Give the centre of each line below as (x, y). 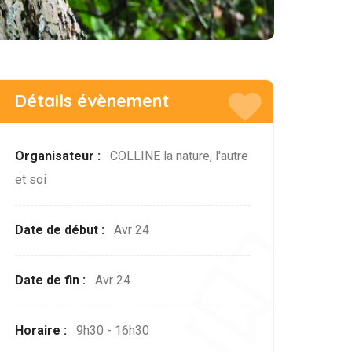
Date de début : (62, 230)
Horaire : (43, 331)
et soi (31, 180)
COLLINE (137, 156)
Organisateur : (60, 156)
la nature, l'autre (206, 156)
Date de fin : (52, 280)
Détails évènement (92, 101)
